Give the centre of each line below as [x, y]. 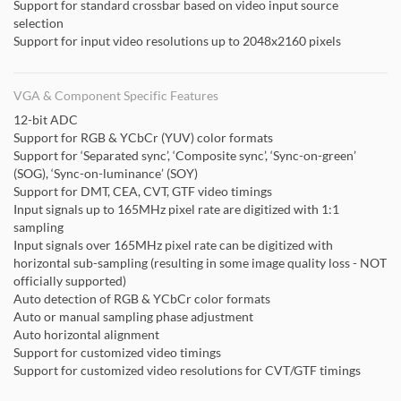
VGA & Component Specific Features [116, 95]
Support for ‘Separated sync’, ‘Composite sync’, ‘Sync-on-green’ [185, 155]
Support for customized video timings [117, 352]
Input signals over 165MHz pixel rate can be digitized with [173, 245]
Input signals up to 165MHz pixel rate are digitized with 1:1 [176, 209]
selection [38, 23]
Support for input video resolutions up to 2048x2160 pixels [177, 41]
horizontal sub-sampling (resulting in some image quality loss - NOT [200, 263]
